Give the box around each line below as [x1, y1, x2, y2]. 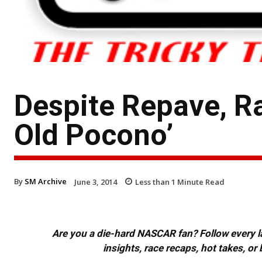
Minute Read [175, 176, 225, 187]
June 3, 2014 [74, 176, 117, 187]
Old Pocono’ [14, 118, 173, 152]
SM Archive [25, 175, 67, 187]
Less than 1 [135, 176, 175, 187]
